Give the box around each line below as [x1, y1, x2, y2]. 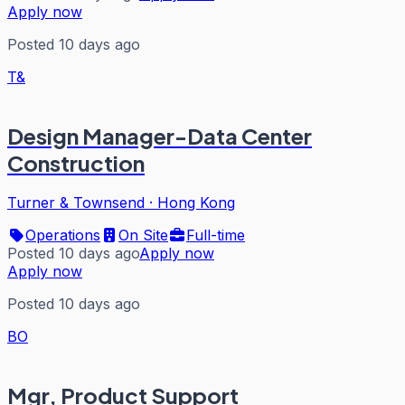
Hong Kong [157, 193, 235, 212]
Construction [7, 148, 145, 176]
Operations [25, 226, 100, 245]
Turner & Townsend [7, 193, 145, 212]
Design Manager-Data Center [7, 121, 312, 149]
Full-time [186, 226, 245, 245]
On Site [118, 226, 168, 245]
